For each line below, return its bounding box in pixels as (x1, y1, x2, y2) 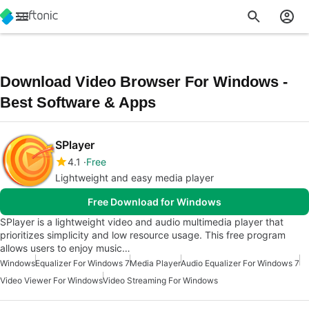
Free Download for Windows (88, 196, 221, 208)
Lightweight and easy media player (55, 172, 214, 183)
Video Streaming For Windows (103, 275, 218, 286)
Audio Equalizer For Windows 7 (181, 258, 299, 268)
